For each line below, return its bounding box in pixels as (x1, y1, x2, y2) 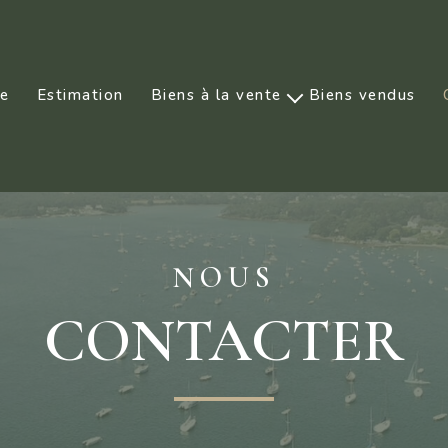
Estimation (36, 85, 124, 106)
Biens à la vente (150, 85, 282, 106)
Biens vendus (308, 85, 416, 106)
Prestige (196, 126, 251, 143)
